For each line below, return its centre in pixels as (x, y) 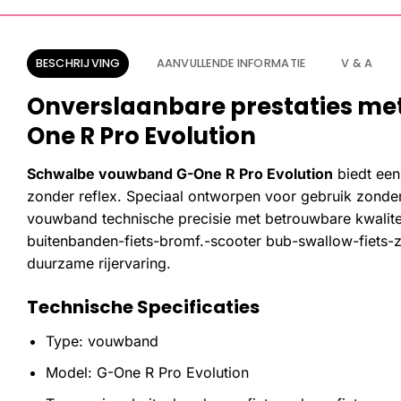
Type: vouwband (102, 341)
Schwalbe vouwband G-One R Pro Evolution (180, 173)
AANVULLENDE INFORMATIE (231, 63)
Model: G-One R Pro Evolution (147, 372)
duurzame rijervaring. (99, 263)
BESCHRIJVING (78, 63)
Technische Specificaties (143, 307)
